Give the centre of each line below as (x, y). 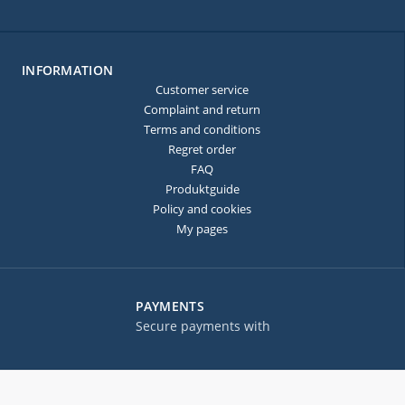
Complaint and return (202, 109)
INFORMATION (68, 70)
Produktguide (202, 189)
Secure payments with (202, 326)
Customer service (202, 89)
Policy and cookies (202, 209)
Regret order (202, 149)
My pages (202, 229)
